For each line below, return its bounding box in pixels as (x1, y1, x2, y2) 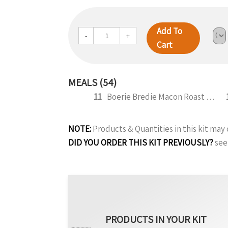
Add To (157, 25, 183, 37)
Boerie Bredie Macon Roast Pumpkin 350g (206, 91, 215, 102)
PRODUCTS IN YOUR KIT (105, 213, 207, 226)
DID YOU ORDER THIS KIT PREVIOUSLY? (68, 137, 214, 148)
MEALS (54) (68, 76, 117, 89)
